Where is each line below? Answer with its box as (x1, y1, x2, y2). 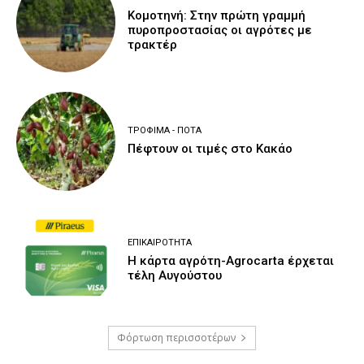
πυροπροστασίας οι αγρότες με (128, 22, 313, 37)
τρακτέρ (128, 37, 178, 52)
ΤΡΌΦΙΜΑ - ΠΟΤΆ (128, 125, 202, 136)
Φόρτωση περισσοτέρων (117, 331, 236, 345)
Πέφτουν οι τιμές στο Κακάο (128, 141, 293, 157)
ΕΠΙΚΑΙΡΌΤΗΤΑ (128, 236, 193, 248)
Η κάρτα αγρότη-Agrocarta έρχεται (128, 253, 335, 268)
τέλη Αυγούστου (128, 267, 223, 283)
